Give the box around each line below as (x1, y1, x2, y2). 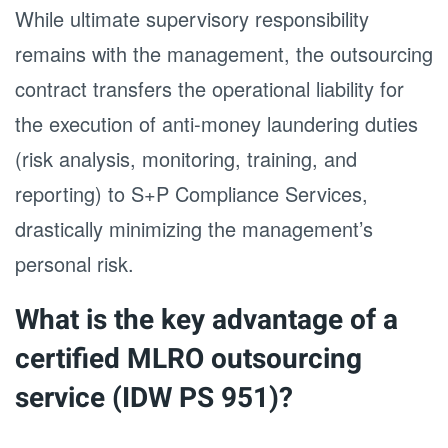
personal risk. (15, 249, 134, 278)
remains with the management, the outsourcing (15, 39, 433, 68)
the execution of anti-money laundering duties (15, 109, 418, 138)
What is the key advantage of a (15, 300, 398, 341)
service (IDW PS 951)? (15, 378, 293, 419)
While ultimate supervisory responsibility (15, 4, 369, 33)
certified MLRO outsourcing (15, 339, 362, 380)
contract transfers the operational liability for (15, 74, 404, 103)
